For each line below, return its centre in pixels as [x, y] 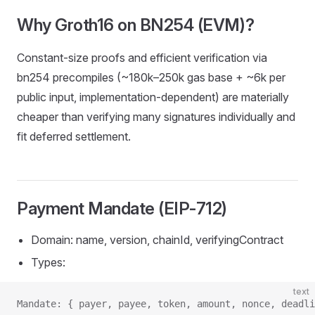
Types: [48, 262]
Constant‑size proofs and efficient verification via [142, 58]
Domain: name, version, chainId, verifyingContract [157, 240]
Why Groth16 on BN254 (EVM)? [136, 25]
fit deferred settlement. [74, 136]
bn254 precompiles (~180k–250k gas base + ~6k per [151, 77]
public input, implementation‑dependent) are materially [153, 97]
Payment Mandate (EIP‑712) [122, 208]
